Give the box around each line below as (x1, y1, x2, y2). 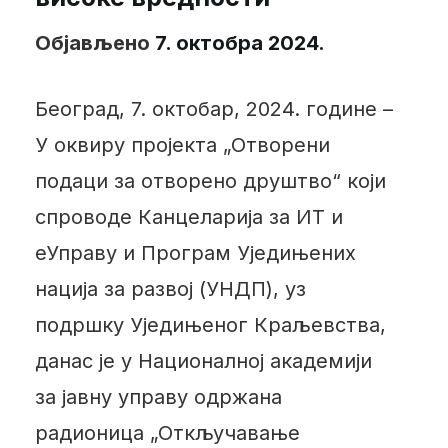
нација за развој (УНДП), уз (34, 277, 306, 302)
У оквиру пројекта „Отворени (34, 133, 330, 158)
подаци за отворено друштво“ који (34, 169, 386, 194)
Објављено (34, 31, 155, 56)
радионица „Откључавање (34, 421, 300, 446)
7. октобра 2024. (154, 31, 325, 56)
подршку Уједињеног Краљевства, (34, 313, 386, 338)
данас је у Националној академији (34, 349, 372, 374)
